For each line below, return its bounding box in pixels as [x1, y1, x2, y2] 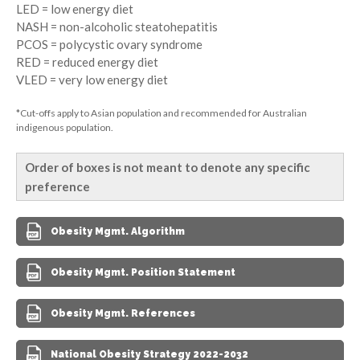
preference [25, 178, 90, 194]
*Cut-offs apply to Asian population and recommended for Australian [16, 106, 307, 119]
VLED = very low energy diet [16, 72, 168, 87]
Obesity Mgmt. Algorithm [51, 225, 185, 237]
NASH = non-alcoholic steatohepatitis [16, 18, 218, 34]
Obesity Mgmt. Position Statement [51, 266, 235, 278]
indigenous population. [16, 121, 113, 133]
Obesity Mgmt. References [51, 307, 195, 319]
